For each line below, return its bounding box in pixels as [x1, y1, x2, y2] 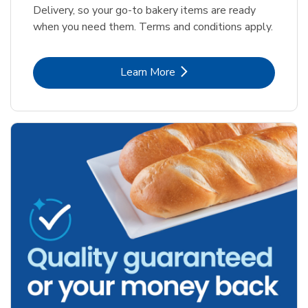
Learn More [120, 65, 175, 80]
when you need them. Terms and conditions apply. [33, 19, 273, 35]
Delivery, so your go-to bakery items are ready [33, 3, 256, 19]
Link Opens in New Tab [153, 64, 265, 80]
